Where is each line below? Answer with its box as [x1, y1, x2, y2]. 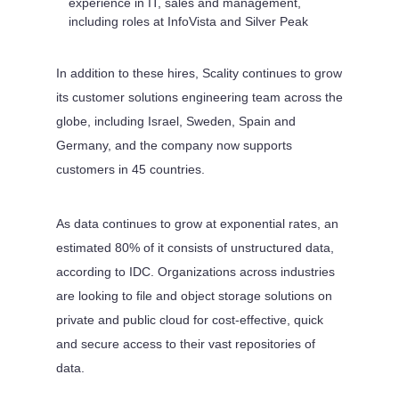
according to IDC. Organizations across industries [55, 264, 335, 279]
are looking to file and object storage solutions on [55, 288, 332, 303]
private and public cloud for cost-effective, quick [55, 312, 323, 327]
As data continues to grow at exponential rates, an [55, 216, 338, 231]
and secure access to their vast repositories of [55, 336, 315, 351]
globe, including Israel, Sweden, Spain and [55, 113, 296, 128]
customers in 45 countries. [55, 161, 205, 176]
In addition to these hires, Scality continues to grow [55, 65, 342, 80]
